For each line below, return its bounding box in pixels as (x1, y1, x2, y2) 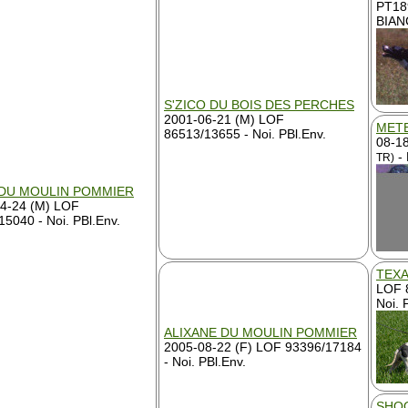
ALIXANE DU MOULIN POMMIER (164, 325, 357, 340)
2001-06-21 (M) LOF (164, 112, 284, 127)
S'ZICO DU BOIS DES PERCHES (164, 97, 354, 112)
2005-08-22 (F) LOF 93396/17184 (164, 340, 362, 354)
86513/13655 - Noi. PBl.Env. (164, 127, 326, 141)
